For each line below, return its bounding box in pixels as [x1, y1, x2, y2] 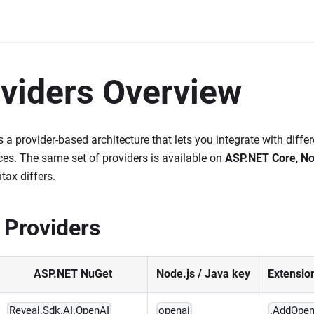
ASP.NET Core [225, 151, 296, 165]
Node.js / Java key [156, 267, 250, 280]
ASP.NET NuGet [34, 267, 112, 280]
